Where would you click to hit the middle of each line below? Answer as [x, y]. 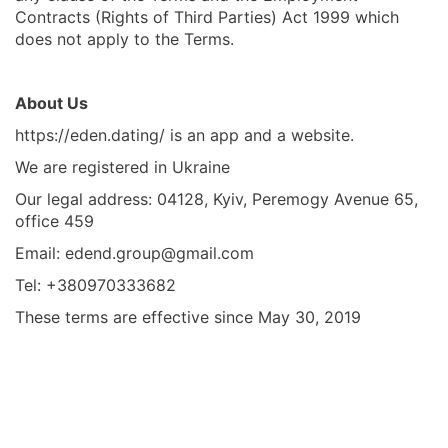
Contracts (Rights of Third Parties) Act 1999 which [207, 17]
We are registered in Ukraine [122, 167]
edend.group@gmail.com [159, 253]
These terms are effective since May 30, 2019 [188, 317]
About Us [51, 103]
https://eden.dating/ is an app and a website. [184, 135]
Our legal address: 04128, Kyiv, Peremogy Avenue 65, [216, 199]
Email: [40, 253]
